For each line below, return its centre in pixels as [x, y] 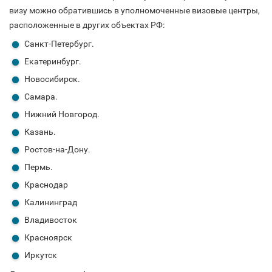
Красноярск [48, 238]
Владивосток [51, 220]
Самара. [41, 97]
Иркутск [41, 255]
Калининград [51, 202]
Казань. [40, 132]
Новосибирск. [52, 79]
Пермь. [39, 167]
